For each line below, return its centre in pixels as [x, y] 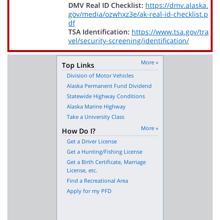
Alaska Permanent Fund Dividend [109, 85]
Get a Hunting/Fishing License [105, 151]
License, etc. [82, 170]
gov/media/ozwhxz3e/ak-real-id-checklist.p [138, 14]
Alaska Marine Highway [96, 106]
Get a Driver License [92, 141]
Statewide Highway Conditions [106, 96]
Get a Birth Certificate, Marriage [106, 162]
